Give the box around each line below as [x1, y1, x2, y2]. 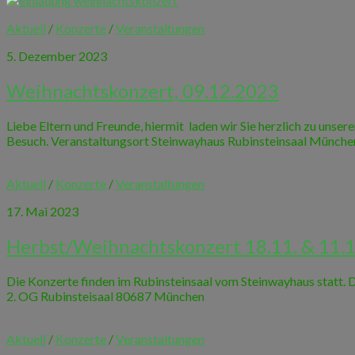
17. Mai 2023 [6, 204, 78, 219]
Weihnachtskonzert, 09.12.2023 [6, 79, 279, 103]
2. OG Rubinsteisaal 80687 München [6, 288, 204, 303]
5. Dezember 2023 [6, 48, 107, 64]
